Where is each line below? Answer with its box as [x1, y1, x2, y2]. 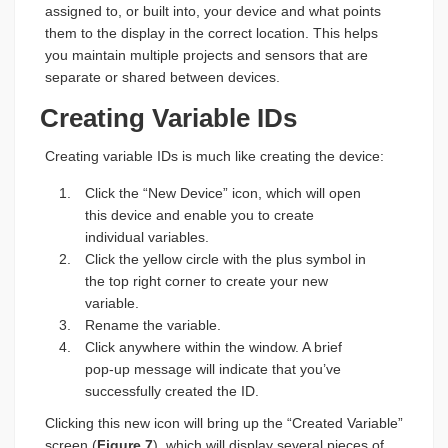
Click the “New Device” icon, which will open [85, 185, 361, 201]
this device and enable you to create [85, 207, 314, 223]
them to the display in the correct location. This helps [45, 25, 378, 41]
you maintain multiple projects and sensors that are [45, 47, 368, 63]
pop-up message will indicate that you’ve [85, 361, 341, 377]
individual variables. [85, 229, 209, 245]
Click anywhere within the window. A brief [85, 339, 342, 355]
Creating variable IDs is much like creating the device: [45, 148, 384, 164]
